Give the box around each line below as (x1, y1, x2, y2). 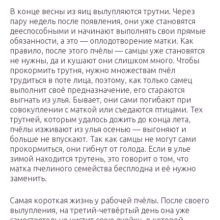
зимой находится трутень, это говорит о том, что (10, 154, 189, 164)
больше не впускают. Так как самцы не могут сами (10, 135, 196, 144)
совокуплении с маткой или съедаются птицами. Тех (10, 105, 203, 114)
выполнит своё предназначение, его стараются (10, 85, 185, 95)
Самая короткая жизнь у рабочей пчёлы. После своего (10, 196, 209, 205)
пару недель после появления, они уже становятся (10, 17, 195, 26)
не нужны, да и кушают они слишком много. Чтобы (10, 56, 199, 65)
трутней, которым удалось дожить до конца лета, (10, 115, 191, 124)
